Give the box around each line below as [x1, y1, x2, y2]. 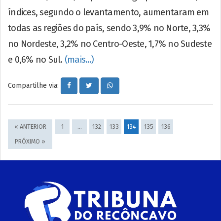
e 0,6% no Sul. [8, 54, 65, 65]
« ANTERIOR [14, 122, 46, 130]
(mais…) [64, 54, 94, 65]
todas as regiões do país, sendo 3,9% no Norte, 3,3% [8, 22, 211, 34]
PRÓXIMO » [15, 137, 45, 145]
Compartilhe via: [8, 81, 61, 90]
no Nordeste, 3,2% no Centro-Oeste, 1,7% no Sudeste [8, 38, 212, 49]
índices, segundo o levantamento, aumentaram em [8, 6, 209, 18]
